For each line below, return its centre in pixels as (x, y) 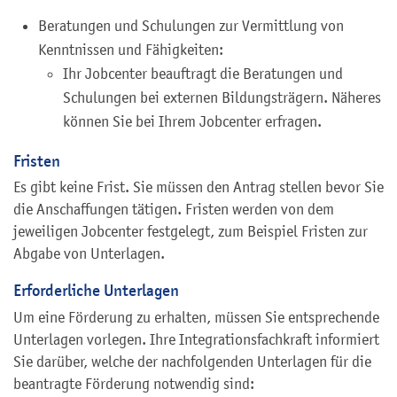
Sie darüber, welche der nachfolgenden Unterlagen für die (192, 362)
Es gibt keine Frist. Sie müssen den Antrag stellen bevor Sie (198, 187)
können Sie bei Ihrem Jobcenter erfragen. (192, 121)
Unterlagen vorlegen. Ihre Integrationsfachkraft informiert (196, 340)
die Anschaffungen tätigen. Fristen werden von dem (174, 210)
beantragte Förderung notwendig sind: (134, 384)
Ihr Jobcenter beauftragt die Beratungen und (203, 73)
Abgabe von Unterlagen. (89, 254)
